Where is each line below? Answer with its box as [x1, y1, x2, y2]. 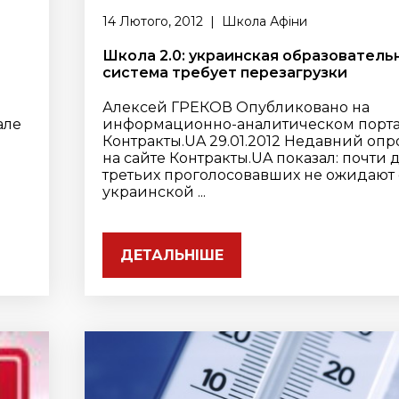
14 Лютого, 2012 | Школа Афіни [102, 13, 308, 29]
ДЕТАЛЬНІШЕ [120, 247, 224, 264]
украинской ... [102, 183, 207, 200]
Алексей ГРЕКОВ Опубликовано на [102, 99, 370, 116]
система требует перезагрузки [102, 64, 348, 81]
